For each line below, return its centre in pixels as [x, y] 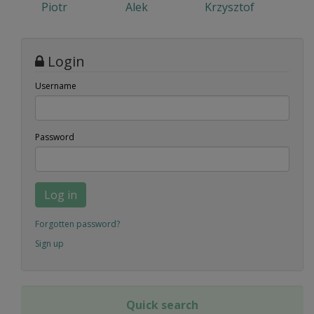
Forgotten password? [77, 224]
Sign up [49, 244]
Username [56, 86]
